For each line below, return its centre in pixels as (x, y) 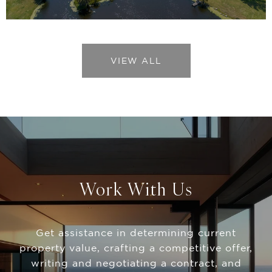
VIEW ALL (136, 60)
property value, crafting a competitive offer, (136, 247)
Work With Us (136, 189)
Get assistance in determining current (136, 232)
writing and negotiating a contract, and (136, 263)
